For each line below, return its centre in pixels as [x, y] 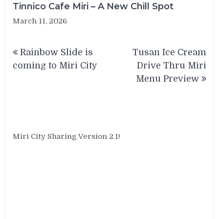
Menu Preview [167, 79]
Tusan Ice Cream [169, 53]
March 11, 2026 [40, 21]
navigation [46, 60]
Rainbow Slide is [57, 53]
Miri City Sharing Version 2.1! [67, 136]
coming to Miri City [55, 66]
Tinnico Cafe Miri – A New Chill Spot [93, 7]
